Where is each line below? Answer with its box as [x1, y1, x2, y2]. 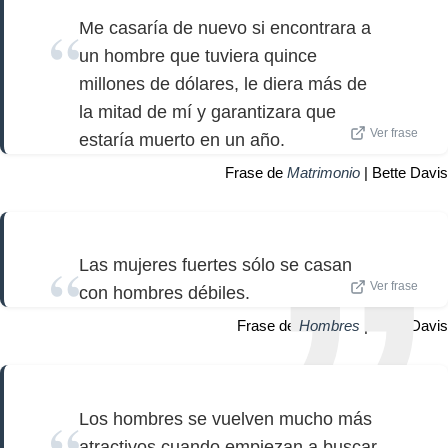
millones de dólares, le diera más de [79, 73, 367, 94]
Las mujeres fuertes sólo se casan [79, 255, 352, 276]
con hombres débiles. [79, 283, 250, 304]
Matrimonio [287, 163, 360, 181]
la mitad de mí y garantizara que [79, 101, 336, 122]
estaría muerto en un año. [79, 129, 285, 150]
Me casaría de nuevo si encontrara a [79, 17, 371, 38]
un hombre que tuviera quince [79, 45, 317, 66]
